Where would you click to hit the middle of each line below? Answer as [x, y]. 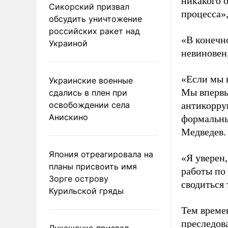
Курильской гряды [86, 191]
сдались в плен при [88, 92]
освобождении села [89, 105]
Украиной [68, 43]
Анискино [68, 117]
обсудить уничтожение [95, 19]
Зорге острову [79, 178]
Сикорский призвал [89, 6]
